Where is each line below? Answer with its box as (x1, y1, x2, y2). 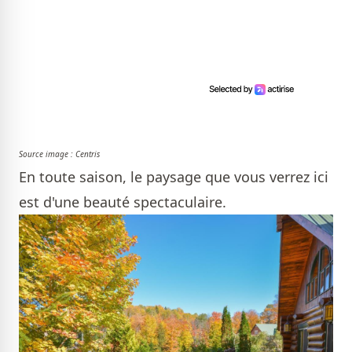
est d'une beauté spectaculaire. (19, 192, 226, 212)
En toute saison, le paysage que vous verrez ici (19, 167, 328, 187)
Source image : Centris (19, 148, 100, 160)
